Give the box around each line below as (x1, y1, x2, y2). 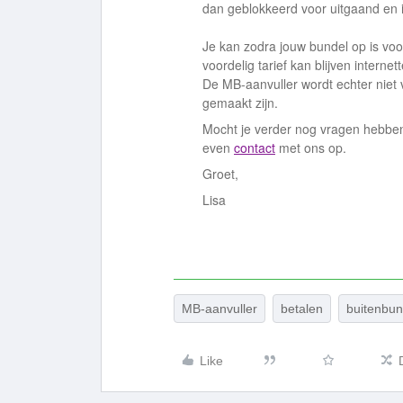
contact (234, 139, 275, 157)
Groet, (202, 165, 238, 183)
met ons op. (275, 139, 350, 157)
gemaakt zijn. (202, 94, 282, 112)
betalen (281, 301, 323, 316)
